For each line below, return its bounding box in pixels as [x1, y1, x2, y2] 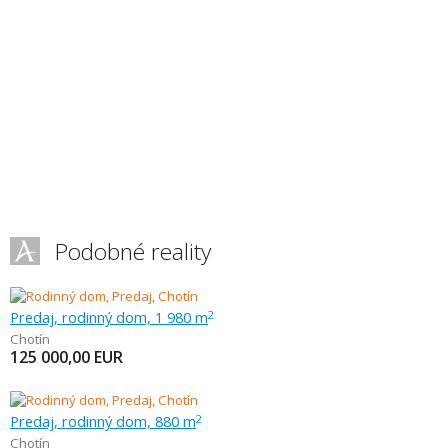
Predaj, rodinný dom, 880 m [10, 411, 196, 431]
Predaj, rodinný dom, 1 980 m [10, 307, 208, 327]
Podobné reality [55, 236, 211, 267]
